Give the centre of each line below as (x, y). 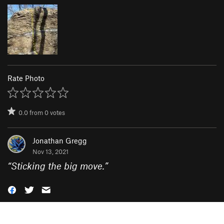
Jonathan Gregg (60, 140)
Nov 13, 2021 (50, 151)
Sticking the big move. (58, 165)
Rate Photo (26, 78)
